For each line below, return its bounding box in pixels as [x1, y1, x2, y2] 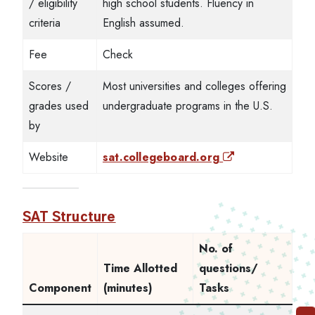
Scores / [29, 78, 71, 94]
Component [29, 280, 91, 296]
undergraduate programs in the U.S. [103, 98, 273, 114]
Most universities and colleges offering [103, 78, 286, 94]
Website [29, 149, 68, 165]
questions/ [199, 260, 258, 276]
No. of [199, 240, 233, 257]
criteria [29, 15, 60, 31]
